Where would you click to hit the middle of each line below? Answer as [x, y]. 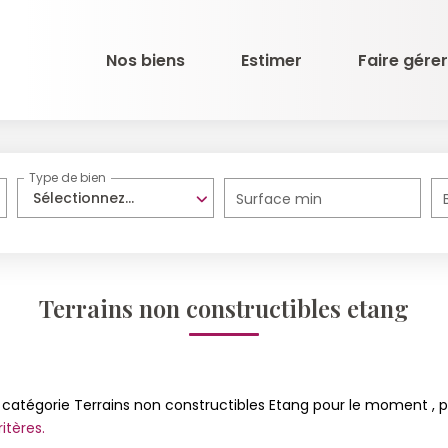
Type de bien [68, 178]
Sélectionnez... [84, 198]
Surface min [279, 199]
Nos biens [145, 60]
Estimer [271, 60]
